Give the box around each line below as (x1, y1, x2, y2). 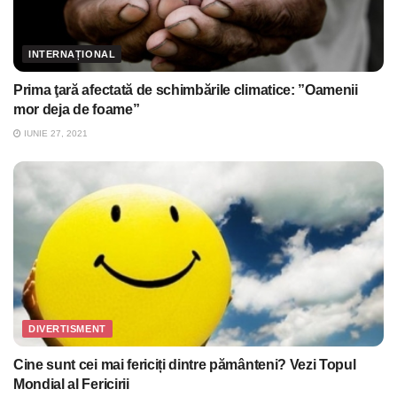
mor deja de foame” (13, 102, 140, 118)
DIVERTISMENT (28, 323, 106, 335)
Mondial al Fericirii (13, 377, 129, 393)
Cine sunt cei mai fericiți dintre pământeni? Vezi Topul (13, 357, 356, 373)
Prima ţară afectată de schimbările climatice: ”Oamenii (13, 82, 358, 98)
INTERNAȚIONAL (28, 49, 116, 60)
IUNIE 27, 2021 (21, 128, 88, 139)
